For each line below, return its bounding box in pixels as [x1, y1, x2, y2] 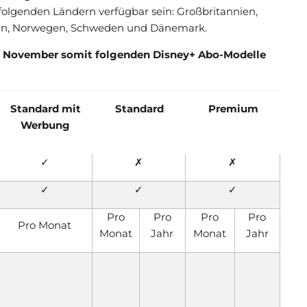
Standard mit [10, 102, 81, 115]
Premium [208, 102, 258, 115]
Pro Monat [18, 219, 72, 232]
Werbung [21, 119, 70, 132]
